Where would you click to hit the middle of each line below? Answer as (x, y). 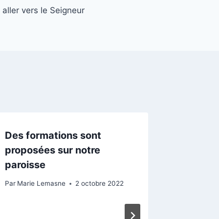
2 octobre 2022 (100, 184)
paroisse (25, 164)
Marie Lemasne (42, 184)
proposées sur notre (53, 150)
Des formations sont (53, 135)
